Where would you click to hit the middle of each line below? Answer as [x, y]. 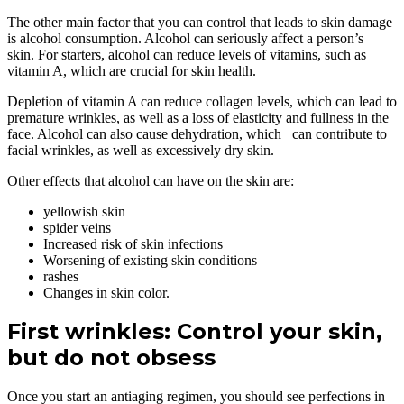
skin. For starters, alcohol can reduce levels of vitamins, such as [187, 54]
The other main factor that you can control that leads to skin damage [200, 22]
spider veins [77, 227]
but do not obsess [111, 358]
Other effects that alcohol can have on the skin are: [151, 180]
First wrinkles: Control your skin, [195, 332]
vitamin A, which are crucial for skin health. [132, 70]
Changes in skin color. [106, 292]
